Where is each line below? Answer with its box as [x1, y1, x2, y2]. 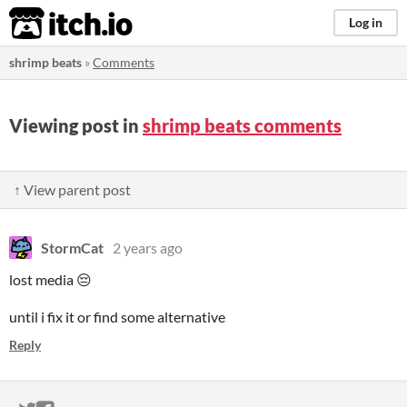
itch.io [8, 5, 88, 42]
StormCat [41, 239, 104, 256]
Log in [349, 15, 382, 30]
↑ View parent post [14, 181, 131, 198]
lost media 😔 [9, 271, 92, 288]
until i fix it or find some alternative [9, 308, 225, 325]
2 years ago [113, 239, 183, 256]
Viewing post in [9, 114, 143, 136]
